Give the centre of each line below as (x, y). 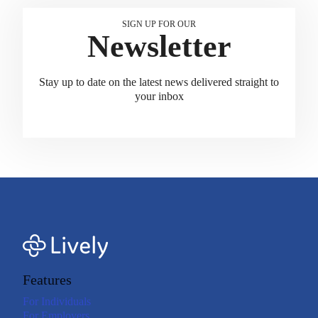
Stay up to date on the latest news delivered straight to (159, 82)
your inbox (159, 96)
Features (47, 279)
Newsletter (159, 46)
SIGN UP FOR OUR (159, 24)
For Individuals (57, 301)
